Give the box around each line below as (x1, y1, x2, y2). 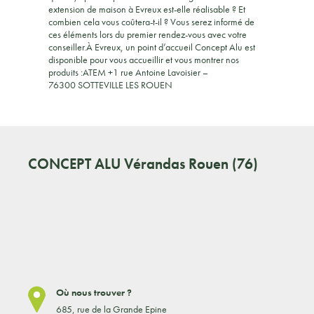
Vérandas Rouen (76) (124, 153, 258, 173)
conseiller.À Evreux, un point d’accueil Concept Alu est (48, 40, 256, 53)
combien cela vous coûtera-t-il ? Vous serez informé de (48, 15, 255, 28)
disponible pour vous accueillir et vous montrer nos (48, 53, 240, 66)
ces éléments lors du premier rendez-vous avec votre (48, 27, 247, 41)
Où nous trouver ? (56, 285, 132, 299)
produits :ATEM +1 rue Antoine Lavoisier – (48, 65, 209, 78)
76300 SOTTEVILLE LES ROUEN (48, 78, 173, 91)
